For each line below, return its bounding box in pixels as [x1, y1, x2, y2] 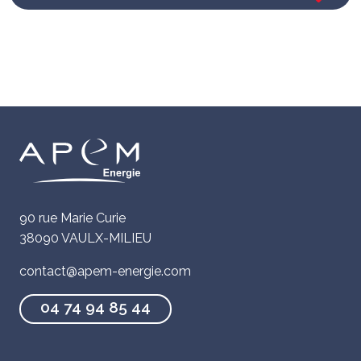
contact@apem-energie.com [19, 263, 191, 279]
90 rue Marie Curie [19, 210, 126, 226]
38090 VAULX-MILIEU [19, 230, 151, 246]
